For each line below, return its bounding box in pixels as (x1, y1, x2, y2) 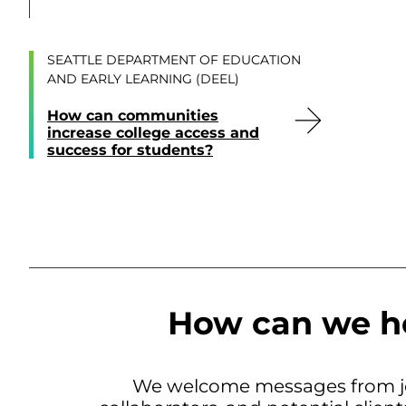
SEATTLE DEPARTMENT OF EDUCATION (47, 52, 301, 69)
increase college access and (47, 124, 259, 142)
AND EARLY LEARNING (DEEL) (47, 71, 239, 88)
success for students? (47, 141, 213, 159)
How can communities (47, 107, 218, 125)
